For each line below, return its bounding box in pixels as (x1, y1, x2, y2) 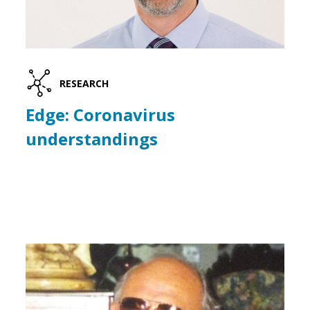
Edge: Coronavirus (26, 103, 176, 127)
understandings (26, 127, 158, 151)
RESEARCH (60, 76, 109, 90)
